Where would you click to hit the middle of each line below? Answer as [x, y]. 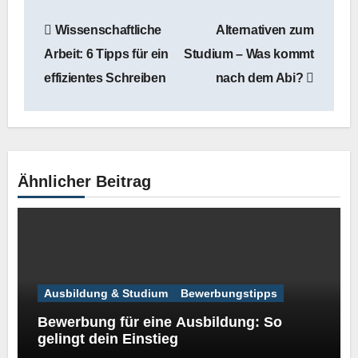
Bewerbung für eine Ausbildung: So [160, 322]
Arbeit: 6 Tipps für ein [106, 54]
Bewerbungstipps [229, 294]
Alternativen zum [265, 30]
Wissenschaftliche [107, 30]
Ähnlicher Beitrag [85, 182]
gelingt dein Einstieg [108, 339]
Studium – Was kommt [249, 54]
